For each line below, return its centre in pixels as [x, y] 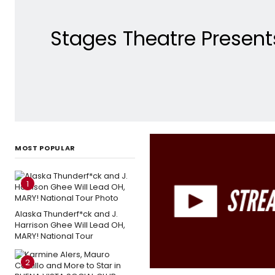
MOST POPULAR [45, 148]
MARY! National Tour [54, 236]
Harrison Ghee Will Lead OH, [70, 225]
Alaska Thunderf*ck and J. [66, 214]
